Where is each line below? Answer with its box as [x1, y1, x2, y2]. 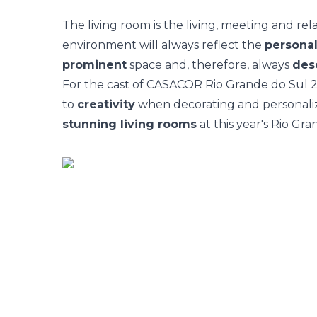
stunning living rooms [62, 117, 197, 131]
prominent [62, 58, 127, 71]
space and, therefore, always [127, 58, 292, 71]
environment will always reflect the [62, 38, 265, 52]
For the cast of [62, 78, 146, 91]
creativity [77, 98, 135, 111]
